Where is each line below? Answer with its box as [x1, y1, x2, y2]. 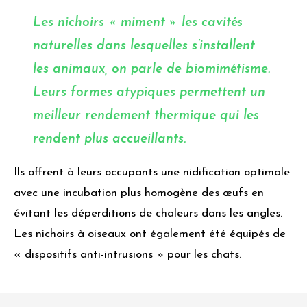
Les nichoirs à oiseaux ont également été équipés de [14, 228, 286, 241]
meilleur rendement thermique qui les [33, 110, 259, 123]
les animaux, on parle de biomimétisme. [33, 63, 270, 77]
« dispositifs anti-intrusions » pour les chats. [14, 249, 241, 261]
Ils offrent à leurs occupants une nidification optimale [14, 167, 290, 179]
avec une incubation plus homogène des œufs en [14, 187, 264, 199]
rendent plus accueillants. [33, 133, 190, 147]
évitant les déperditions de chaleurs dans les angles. [14, 208, 282, 220]
